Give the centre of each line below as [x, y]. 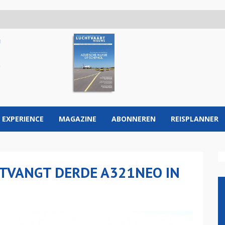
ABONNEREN [134, 119]
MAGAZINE [78, 119]
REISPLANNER [195, 119]
